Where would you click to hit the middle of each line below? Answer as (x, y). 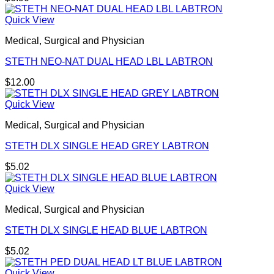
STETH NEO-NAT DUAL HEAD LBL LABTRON (109, 62)
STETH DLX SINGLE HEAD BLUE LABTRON (106, 231)
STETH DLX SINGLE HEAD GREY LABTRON (107, 146)
